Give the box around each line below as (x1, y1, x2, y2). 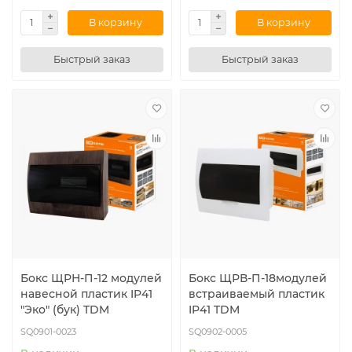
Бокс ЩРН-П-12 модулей (20, 270, 162, 285)
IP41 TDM (189, 302, 240, 317)
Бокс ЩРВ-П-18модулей (189, 270, 327, 285)
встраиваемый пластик (189, 286, 324, 301)
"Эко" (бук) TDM (20, 302, 109, 317)
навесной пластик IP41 (20, 286, 152, 301)
